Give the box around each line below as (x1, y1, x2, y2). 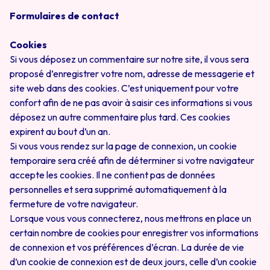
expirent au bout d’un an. (10, 125, 110, 137)
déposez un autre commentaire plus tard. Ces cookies (10, 111, 230, 123)
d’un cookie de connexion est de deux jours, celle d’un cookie (10, 256, 257, 268)
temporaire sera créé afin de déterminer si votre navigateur (10, 154, 254, 166)
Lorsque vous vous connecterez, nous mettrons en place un (10, 212, 251, 224)
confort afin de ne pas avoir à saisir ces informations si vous (10, 96, 253, 108)
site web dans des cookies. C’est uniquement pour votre (10, 82, 239, 94)
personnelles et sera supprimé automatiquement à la (10, 183, 227, 195)
